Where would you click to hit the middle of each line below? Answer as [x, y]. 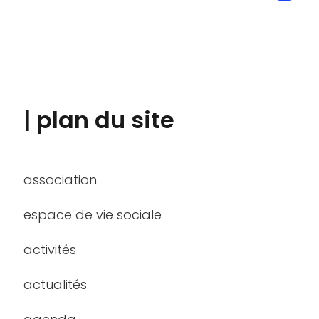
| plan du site [99, 120]
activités [50, 250]
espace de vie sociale [93, 215]
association [60, 180]
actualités [55, 284]
